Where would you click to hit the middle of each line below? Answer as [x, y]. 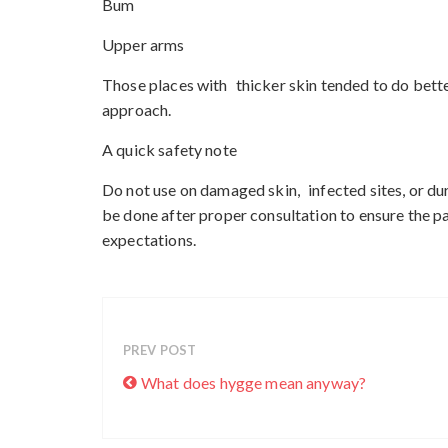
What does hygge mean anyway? [254, 383]
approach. [137, 109]
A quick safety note [169, 149]
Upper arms [143, 44]
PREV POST [160, 350]
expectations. [149, 239]
